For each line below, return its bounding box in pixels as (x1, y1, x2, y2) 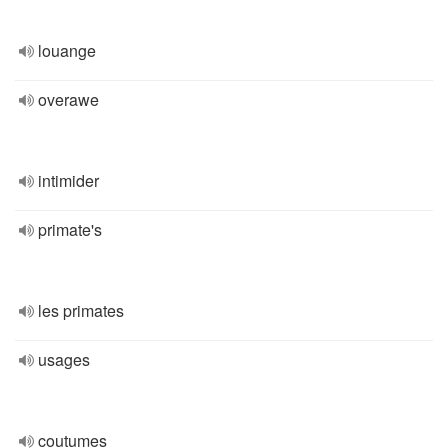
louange (38, 39, 96, 62)
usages (38, 348, 90, 371)
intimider (38, 169, 99, 192)
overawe (38, 88, 99, 111)
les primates (38, 299, 124, 322)
